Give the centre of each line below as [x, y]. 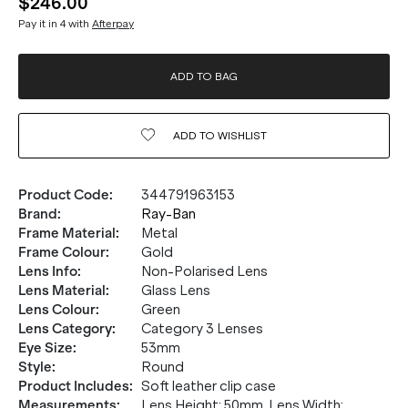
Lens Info [48, 271]
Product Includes [74, 386]
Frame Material [67, 233]
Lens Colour [57, 310]
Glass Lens [176, 291]
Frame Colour [62, 252]
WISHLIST [241, 135]
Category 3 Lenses [202, 329]
